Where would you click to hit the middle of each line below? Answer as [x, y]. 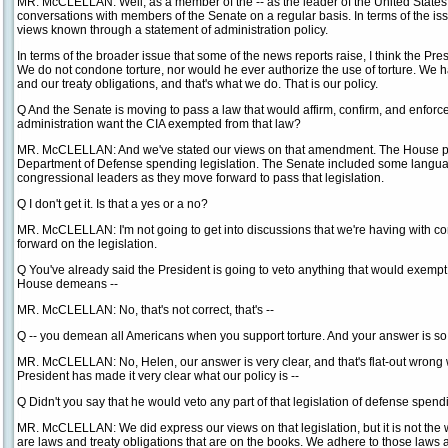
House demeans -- [67, 284]
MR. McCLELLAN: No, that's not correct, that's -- [145, 310]
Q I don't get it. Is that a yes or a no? [112, 204]
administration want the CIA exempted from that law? [159, 124]
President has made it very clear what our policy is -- [158, 376]
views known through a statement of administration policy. [172, 30]
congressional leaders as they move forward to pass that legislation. [200, 178]
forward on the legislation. [87, 244]
